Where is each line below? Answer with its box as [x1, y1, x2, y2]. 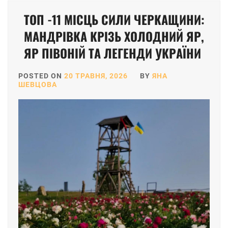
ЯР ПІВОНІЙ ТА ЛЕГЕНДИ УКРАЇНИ [24, 43, 204, 62]
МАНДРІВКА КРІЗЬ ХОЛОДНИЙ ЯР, [24, 26, 204, 45]
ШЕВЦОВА [18, 80, 57, 89]
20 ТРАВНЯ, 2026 [64, 71, 128, 80]
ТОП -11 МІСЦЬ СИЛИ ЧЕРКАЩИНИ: [23, 10, 205, 28]
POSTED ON [18, 71, 64, 80]
